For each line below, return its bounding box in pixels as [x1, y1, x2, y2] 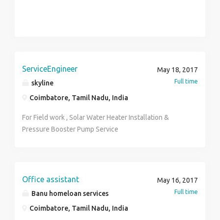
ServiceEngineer [22, 64, 78, 73]
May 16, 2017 [157, 176, 198, 184]
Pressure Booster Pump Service [22, 125, 118, 133]
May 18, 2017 [157, 66, 198, 74]
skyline [30, 79, 54, 87]
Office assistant [22, 175, 79, 184]
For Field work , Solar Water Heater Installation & [22, 113, 169, 121]
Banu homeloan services [30, 190, 109, 197]
